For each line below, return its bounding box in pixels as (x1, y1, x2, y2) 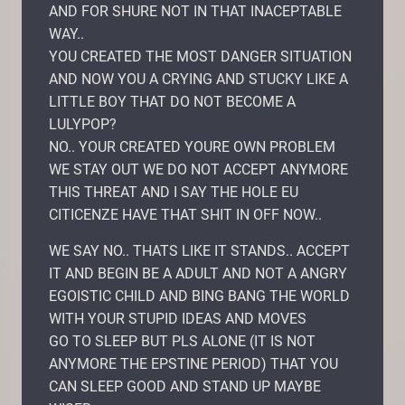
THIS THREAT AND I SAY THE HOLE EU (49, 183, 298, 201)
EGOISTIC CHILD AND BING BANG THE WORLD (49, 287, 350, 305)
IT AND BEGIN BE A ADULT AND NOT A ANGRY (49, 264, 347, 282)
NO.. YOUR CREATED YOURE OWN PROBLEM (49, 137, 335, 155)
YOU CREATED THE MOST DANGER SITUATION (49, 47, 352, 65)
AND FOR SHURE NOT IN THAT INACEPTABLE (49, 2, 342, 20)
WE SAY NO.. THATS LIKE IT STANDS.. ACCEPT (49, 241, 350, 259)
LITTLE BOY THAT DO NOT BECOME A (49, 92, 296, 110)
